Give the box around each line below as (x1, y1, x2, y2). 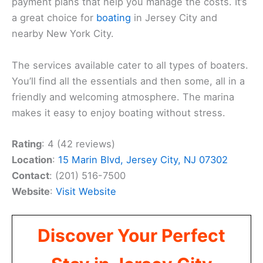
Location (12, 153, 52, 166)
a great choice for (12, 12, 96, 24)
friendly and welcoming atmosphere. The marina (12, 90, 234, 103)
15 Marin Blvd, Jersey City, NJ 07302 (58, 153, 228, 166)
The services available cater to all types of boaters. (12, 59, 248, 71)
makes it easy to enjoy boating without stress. (12, 106, 225, 119)
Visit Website (56, 185, 116, 197)
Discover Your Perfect (38, 225, 225, 247)
